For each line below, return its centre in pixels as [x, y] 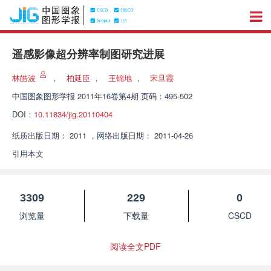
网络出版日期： [124, 135]
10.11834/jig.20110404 [73, 114]
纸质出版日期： [40, 135]
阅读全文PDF [135, 246]
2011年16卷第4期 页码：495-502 [135, 96]
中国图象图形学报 [44, 96]
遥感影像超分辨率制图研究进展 [88, 54]
